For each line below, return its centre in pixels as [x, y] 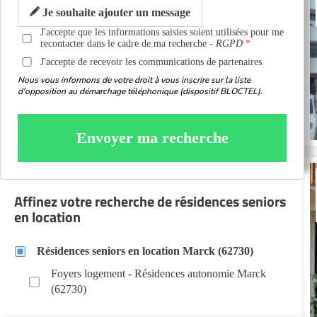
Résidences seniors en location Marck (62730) [145, 251]
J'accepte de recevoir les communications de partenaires [151, 62]
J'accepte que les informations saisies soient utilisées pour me [162, 32]
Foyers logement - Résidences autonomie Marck [158, 273]
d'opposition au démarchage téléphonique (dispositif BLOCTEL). [140, 91]
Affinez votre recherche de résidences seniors [150, 201]
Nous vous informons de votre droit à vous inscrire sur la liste [134, 80]
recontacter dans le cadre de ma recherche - [128, 44]
